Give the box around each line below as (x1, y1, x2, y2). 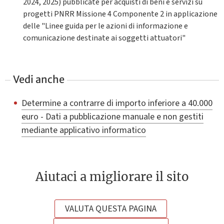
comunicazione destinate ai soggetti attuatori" (22, 32, 185, 44)
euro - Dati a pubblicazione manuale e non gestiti (21, 110, 203, 123)
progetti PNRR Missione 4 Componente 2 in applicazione (22, 8, 217, 20)
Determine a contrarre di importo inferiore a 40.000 (21, 96, 212, 110)
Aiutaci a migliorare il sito (35, 169, 189, 185)
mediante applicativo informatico (21, 123, 146, 137)
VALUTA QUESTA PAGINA (65, 202, 156, 215)
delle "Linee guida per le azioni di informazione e (22, 20, 188, 32)
